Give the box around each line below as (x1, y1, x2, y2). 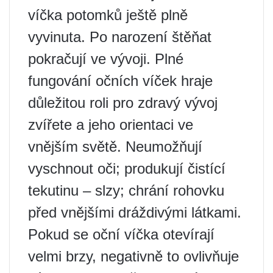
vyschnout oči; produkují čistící (28, 160, 225, 177)
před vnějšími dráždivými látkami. (28, 204, 241, 221)
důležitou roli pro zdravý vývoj (28, 94, 218, 112)
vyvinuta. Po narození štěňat (28, 29, 211, 46)
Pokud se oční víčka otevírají (28, 226, 214, 243)
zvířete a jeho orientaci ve (28, 116, 193, 133)
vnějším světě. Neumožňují (28, 138, 202, 155)
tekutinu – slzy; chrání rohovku (28, 182, 224, 199)
